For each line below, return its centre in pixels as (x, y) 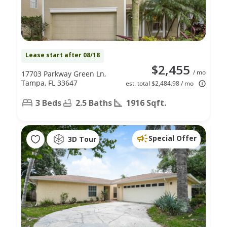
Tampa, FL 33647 (49, 83)
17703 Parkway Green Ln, (64, 73)
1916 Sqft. (146, 103)
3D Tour (82, 139)
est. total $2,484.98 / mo (160, 83)
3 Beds (48, 103)
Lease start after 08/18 (63, 55)
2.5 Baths (94, 103)
